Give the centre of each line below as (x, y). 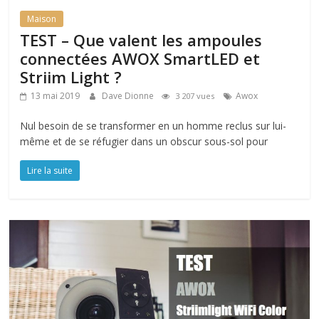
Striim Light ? (71, 77)
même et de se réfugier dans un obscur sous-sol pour (144, 142)
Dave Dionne (129, 96)
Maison (42, 19)
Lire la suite (50, 171)
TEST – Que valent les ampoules (141, 40)
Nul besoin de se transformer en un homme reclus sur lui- (153, 126)
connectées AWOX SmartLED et (140, 59)
